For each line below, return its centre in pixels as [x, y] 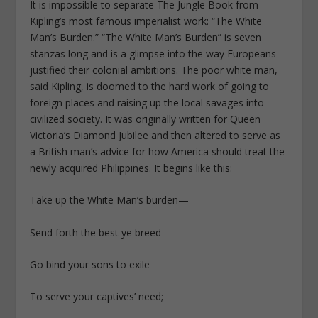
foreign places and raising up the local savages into [147, 102]
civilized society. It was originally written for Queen [146, 119]
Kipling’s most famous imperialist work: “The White [146, 21]
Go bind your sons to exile [90, 265]
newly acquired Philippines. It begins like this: [131, 168]
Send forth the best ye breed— [101, 232]
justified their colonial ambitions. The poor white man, [154, 70]
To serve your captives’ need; [97, 297]
